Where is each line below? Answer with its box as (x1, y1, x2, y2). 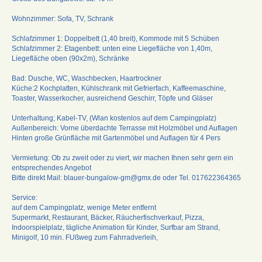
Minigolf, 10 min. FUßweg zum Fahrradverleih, (12, 233, 158, 242)
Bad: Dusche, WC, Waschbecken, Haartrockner (12, 74, 161, 82)
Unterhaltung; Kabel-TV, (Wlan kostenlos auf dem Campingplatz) (12, 113, 216, 122)
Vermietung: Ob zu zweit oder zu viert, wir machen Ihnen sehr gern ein (12, 153, 233, 162)
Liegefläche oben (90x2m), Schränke (12, 54, 129, 63)
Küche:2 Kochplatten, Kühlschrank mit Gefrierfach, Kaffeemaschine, (12, 84, 226, 92)
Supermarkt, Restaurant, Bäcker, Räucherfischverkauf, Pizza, (12, 213, 204, 222)
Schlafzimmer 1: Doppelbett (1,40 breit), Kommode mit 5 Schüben (12, 34, 219, 43)
